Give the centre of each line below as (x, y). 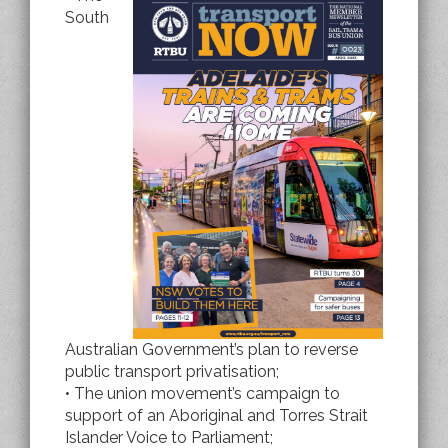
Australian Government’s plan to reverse (211, 349)
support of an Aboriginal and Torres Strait (216, 415)
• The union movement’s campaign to (202, 393)
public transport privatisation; (172, 371)
